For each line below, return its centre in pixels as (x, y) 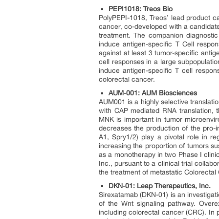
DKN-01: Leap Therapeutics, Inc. (160, 186)
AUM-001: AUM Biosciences (153, 93)
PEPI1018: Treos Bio (141, 9)
